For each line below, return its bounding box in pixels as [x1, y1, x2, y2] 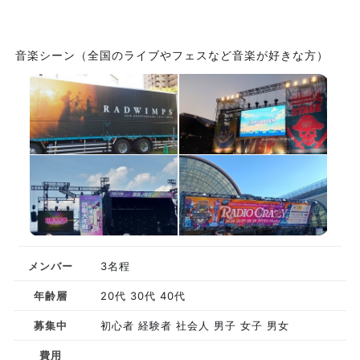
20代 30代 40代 [100, 289, 186, 302]
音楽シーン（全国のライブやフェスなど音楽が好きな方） [15, 48, 329, 62]
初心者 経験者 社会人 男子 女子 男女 [100, 319, 289, 332]
